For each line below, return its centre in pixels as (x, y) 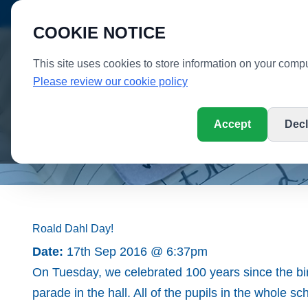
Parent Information (146, 156)
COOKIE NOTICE (99, 33)
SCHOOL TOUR (243, 14)
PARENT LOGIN (155, 14)
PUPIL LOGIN (73, 14)
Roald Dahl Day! (73, 229)
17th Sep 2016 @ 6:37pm (135, 252)
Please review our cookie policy (110, 81)
